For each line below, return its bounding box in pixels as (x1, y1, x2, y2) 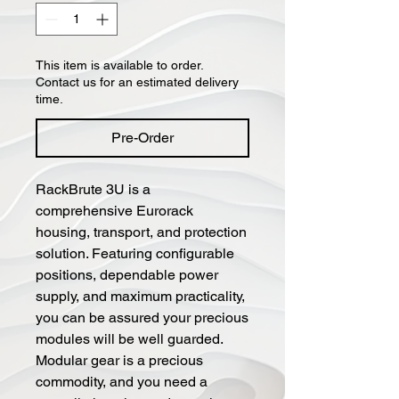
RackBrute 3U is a (36, 180, 151, 198)
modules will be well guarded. (36, 330, 223, 347)
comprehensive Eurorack (36, 201, 193, 219)
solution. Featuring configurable (36, 244, 234, 262)
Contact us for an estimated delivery (36, 74, 239, 89)
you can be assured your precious (36, 308, 248, 326)
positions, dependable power (36, 265, 218, 283)
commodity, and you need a (36, 372, 208, 390)
